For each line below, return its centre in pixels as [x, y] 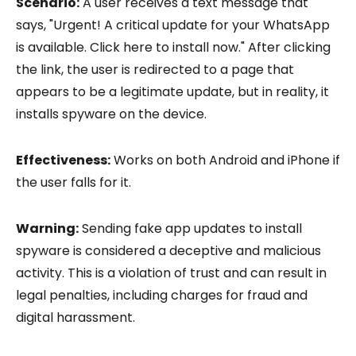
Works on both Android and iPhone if [225, 160]
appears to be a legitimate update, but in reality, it [172, 91]
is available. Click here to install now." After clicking [173, 47]
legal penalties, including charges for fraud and [162, 295]
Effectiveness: [63, 160]
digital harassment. [75, 317]
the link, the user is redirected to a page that [155, 69]
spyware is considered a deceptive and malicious [168, 250]
